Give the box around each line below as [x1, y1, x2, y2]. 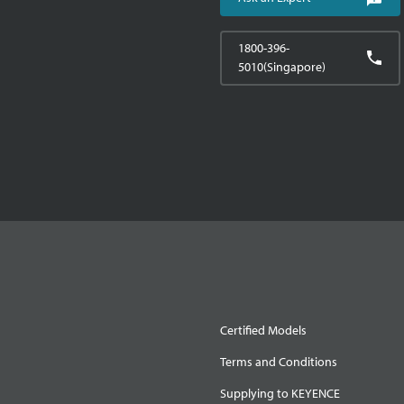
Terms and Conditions [220, 353, 337, 370]
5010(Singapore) [238, 58, 326, 75]
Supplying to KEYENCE [220, 384, 340, 401]
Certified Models [220, 321, 307, 338]
